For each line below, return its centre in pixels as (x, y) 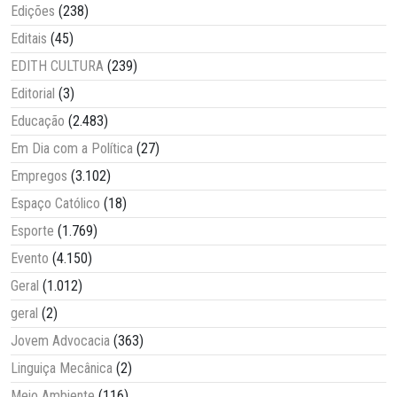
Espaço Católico (55, 204)
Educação (38, 121)
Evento (30, 259)
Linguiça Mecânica (62, 369)
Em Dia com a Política (72, 149)
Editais (29, 39)
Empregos (39, 176)
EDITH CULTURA (57, 66)
